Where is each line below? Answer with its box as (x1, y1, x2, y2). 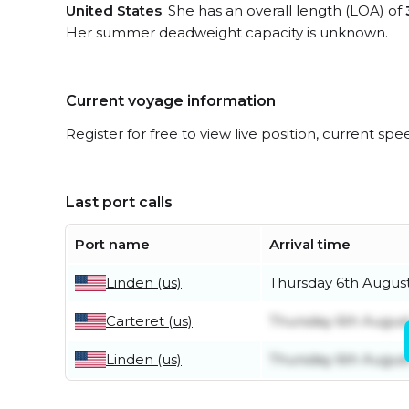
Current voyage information (66, 92, 276, 110)
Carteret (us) (106, 312, 193, 330)
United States (66, 2, 162, 19)
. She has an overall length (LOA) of (162, 2, 405, 19)
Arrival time (269, 236, 351, 253)
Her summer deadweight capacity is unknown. (66, 24, 388, 41)
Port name (75, 236, 150, 253)
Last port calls (66, 194, 173, 211)
